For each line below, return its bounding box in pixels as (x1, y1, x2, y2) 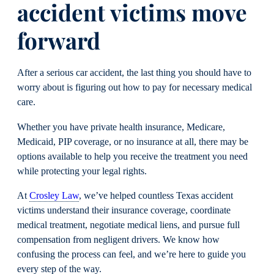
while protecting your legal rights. (17, 165, 147, 177)
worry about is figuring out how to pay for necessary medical (17, 82, 252, 94)
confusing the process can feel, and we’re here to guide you (17, 248, 246, 260)
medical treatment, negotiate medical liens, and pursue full (17, 219, 240, 231)
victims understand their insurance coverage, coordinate (17, 204, 231, 216)
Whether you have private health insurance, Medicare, (17, 121, 225, 133)
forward (17, 24, 100, 55)
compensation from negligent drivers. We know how (17, 234, 220, 245)
